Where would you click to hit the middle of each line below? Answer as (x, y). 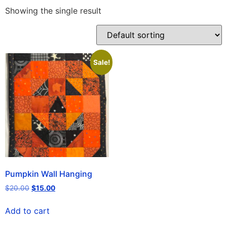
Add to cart (27, 211)
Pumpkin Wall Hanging (49, 174)
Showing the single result (53, 11)
